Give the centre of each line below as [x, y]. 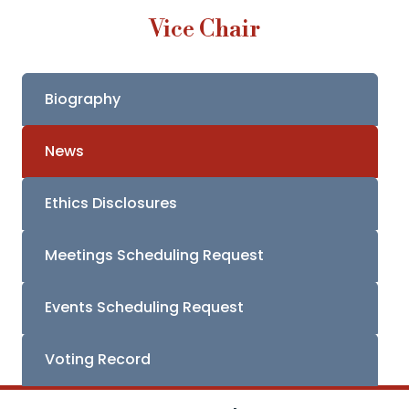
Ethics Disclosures [111, 203]
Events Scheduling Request [144, 307]
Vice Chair [204, 30]
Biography [83, 99]
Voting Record [98, 359]
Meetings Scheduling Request [154, 255]
